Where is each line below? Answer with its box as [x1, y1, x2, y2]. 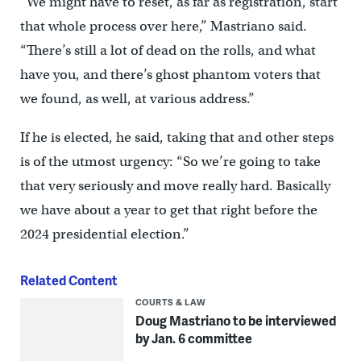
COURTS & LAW [135, 296, 206, 309]
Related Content [19, 271, 118, 290]
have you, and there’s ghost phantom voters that [19, 66, 321, 84]
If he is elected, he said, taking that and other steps [19, 129, 334, 147]
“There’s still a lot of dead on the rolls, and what [19, 42, 316, 60]
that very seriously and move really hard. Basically [19, 177, 330, 195]
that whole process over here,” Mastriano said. [19, 18, 307, 35]
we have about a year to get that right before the [19, 201, 317, 219]
